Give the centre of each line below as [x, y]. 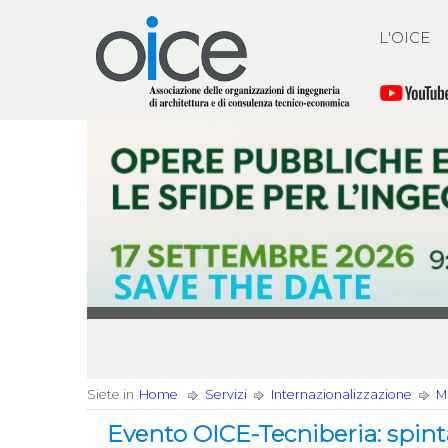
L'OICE [404, 37]
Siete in [110, 394]
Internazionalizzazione [341, 394]
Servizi [226, 394]
